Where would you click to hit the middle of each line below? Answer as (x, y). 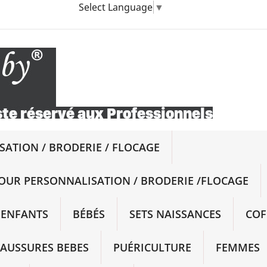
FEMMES (238, 247)
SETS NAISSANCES (175, 214)
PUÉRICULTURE (152, 247)
